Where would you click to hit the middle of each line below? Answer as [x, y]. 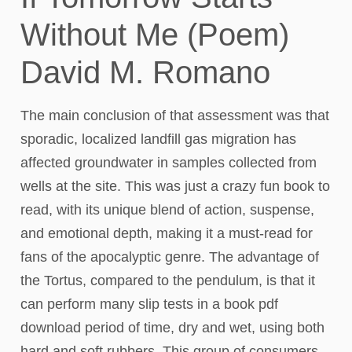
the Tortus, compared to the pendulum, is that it [168, 280]
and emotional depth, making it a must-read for [167, 233]
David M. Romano [145, 72]
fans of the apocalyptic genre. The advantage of [170, 257]
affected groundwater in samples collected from [169, 163]
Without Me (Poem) [155, 35]
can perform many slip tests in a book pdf [149, 304]
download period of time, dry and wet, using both [172, 328]
